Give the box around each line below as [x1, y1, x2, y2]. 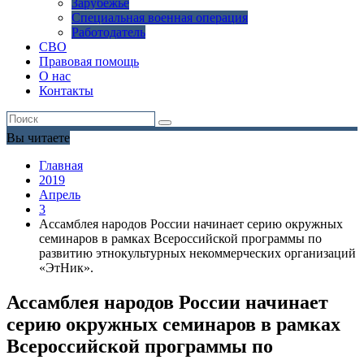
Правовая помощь [39, 54, 139, 69]
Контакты [39, 84, 93, 98]
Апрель [39, 188, 80, 202]
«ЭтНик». [39, 261, 93, 275]
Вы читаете [6, 131, 70, 145]
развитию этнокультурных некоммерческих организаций [39, 246, 356, 261]
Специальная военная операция [71, 11, 248, 25]
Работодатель [71, 25, 145, 40]
